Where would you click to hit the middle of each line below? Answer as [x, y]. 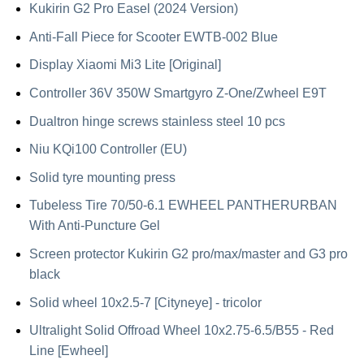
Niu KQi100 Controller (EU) [108, 149]
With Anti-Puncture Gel [94, 226]
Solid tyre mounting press [102, 177]
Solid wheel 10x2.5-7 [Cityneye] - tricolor [145, 302]
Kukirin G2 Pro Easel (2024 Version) [133, 9]
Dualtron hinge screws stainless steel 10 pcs [157, 121]
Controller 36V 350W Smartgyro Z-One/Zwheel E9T [178, 93]
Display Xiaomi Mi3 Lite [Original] [125, 65]
